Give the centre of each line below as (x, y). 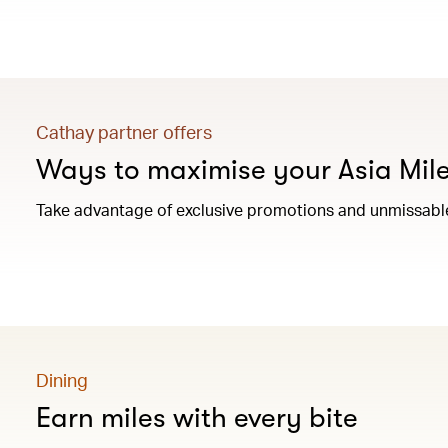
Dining (62, 379)
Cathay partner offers (124, 131)
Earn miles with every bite (197, 418)
